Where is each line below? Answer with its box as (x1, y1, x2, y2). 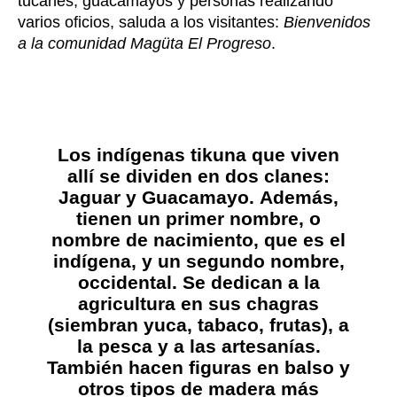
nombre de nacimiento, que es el (51, 230, 346, 251)
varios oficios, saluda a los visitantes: (18, 13, 284, 32)
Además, (260, 187, 339, 208)
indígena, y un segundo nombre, (52, 251, 345, 272)
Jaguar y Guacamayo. (58, 187, 260, 208)
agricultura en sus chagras (78, 293, 319, 315)
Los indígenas (58, 144, 191, 166)
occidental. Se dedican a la (77, 272, 320, 293)
